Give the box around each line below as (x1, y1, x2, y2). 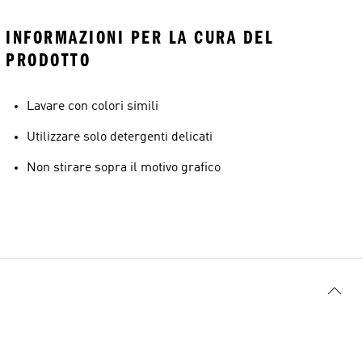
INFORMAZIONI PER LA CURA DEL (6, 27, 274, 48)
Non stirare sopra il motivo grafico (27, 162, 221, 175)
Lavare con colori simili (27, 100, 158, 113)
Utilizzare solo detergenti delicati (27, 131, 213, 144)
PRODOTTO (6, 49, 90, 71)
